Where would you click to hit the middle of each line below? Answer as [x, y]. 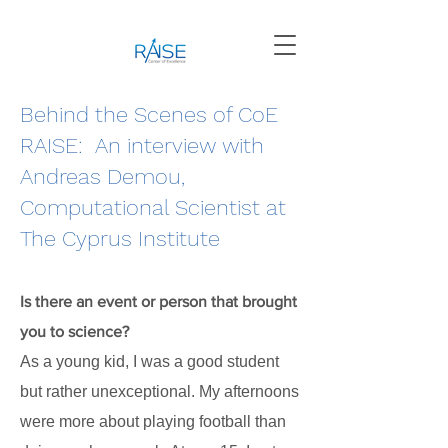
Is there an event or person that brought [158, 301]
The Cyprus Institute [120, 238]
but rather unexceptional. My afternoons [159, 391]
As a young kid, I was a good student [149, 361]
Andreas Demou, [102, 176]
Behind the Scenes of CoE [149, 114]
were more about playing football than [153, 421]
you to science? [74, 331]
